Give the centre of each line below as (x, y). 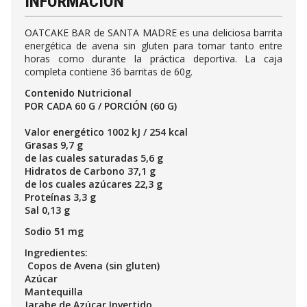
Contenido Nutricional (78, 93)
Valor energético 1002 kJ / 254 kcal (106, 132)
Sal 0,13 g (47, 210)
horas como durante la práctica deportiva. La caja (153, 58)
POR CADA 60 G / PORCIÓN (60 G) (101, 106)
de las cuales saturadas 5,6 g (94, 158)
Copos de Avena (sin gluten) (92, 265)
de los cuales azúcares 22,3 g (94, 184)
